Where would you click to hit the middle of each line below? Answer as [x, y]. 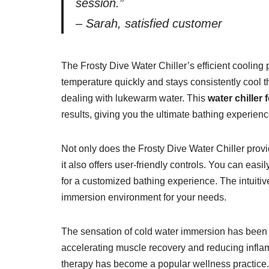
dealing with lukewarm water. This [134, 98]
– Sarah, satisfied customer [149, 23]
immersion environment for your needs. [144, 197]
